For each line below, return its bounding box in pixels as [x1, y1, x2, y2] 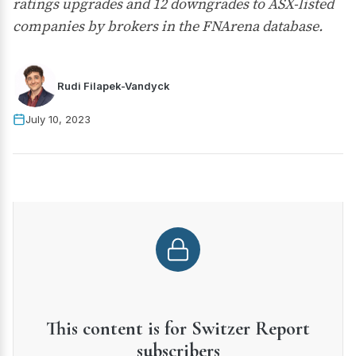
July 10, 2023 [25, 113, 91, 126]
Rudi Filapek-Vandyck [57, 79, 170, 92]
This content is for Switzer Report [46, 317, 310, 340]
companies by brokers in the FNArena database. [13, 16, 323, 36]
